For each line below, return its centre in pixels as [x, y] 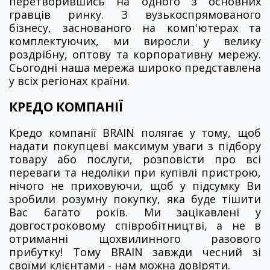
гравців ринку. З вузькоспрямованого [135, 14]
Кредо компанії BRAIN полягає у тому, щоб [135, 132]
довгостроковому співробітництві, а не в [135, 225]
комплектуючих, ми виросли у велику [135, 41]
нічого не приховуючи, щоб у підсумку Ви [135, 185]
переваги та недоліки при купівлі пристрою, [135, 172]
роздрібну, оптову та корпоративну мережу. [135, 54]
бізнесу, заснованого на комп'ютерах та [135, 27]
